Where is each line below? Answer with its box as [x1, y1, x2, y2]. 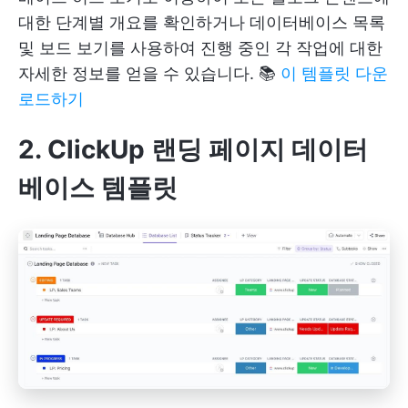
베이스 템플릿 [18, 171, 178, 203]
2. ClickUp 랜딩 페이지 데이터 [18, 133, 368, 165]
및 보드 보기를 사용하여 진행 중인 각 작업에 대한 [18, 37, 382, 57]
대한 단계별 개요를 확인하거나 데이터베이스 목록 [18, 12, 385, 32]
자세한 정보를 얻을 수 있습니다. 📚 [18, 63, 280, 83]
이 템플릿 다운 [280, 63, 388, 83]
